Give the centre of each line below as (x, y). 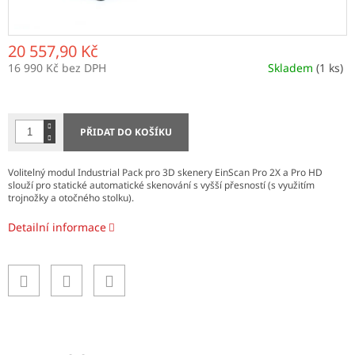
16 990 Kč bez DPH (57, 67)
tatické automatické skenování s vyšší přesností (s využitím (186, 185)
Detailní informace (57, 227)
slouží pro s (33, 185)
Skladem (292, 67)
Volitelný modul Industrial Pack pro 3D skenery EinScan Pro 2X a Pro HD (165, 172)
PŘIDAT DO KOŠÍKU (126, 132)
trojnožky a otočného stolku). (71, 197)
